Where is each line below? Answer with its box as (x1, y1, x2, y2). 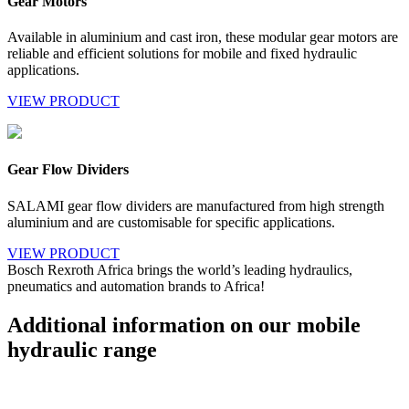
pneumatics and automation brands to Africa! (7, 278, 265, 294)
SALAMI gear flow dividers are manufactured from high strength (7, 197, 384, 214)
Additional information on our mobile (7, 312, 361, 337)
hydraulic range (7, 337, 157, 362)
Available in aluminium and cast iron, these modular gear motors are (7, 29, 398, 46)
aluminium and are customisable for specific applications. (7, 214, 335, 230)
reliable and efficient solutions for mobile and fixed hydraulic (7, 46, 357, 62)
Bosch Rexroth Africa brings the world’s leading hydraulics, (7, 261, 352, 278)
